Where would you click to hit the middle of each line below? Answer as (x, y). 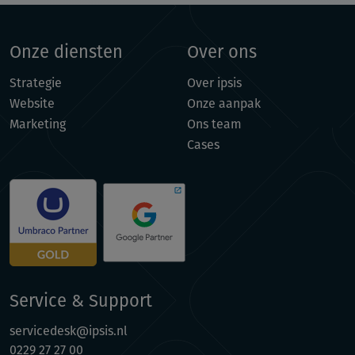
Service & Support (81, 300)
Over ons (222, 52)
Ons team (214, 124)
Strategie (36, 82)
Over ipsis (214, 82)
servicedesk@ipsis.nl (69, 330)
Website (32, 103)
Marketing (38, 124)
